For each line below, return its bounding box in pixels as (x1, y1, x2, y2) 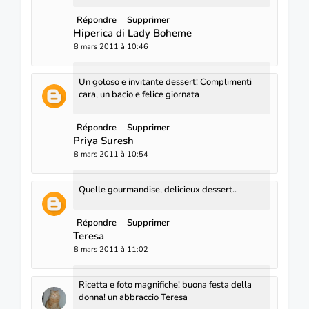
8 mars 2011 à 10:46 (74, 41, 148, 52)
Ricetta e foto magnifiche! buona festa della (79, 278, 252, 291)
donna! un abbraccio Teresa (79, 290, 188, 303)
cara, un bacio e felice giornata (79, 88, 199, 101)
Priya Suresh (73, 133, 134, 148)
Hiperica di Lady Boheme (73, 26, 192, 40)
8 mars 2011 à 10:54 (74, 148, 148, 159)
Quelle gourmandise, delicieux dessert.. (79, 183, 237, 196)
